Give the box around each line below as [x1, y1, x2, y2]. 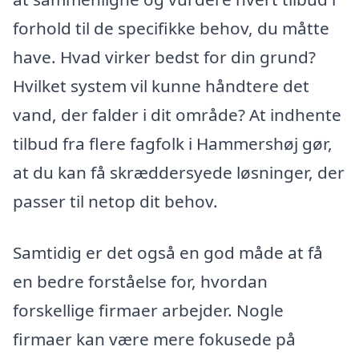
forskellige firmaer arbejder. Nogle [13, 298, 284, 321]
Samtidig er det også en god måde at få [13, 240, 323, 264]
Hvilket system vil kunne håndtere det [13, 74, 309, 97]
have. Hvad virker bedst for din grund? [13, 45, 316, 68]
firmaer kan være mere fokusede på [13, 327, 296, 350]
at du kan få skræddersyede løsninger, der [13, 160, 345, 184]
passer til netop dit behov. [13, 189, 218, 212]
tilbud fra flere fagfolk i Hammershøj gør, [13, 131, 333, 155]
